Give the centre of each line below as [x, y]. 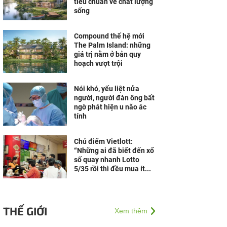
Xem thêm [131, 211]
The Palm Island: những [112, 45]
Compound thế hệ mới [109, 36]
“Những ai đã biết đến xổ [114, 150]
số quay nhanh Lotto [107, 160]
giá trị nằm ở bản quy [107, 54]
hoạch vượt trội [98, 63]
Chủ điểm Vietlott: [103, 141]
